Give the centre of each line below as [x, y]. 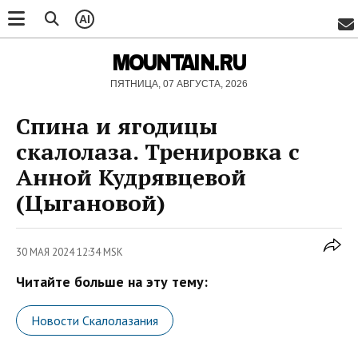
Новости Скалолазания [95, 320]
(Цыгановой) [91, 203]
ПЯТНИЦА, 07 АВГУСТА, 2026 [179, 84]
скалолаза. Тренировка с [158, 151]
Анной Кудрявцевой [131, 177]
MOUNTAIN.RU [179, 62]
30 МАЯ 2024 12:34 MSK [70, 252]
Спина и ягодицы [117, 126]
